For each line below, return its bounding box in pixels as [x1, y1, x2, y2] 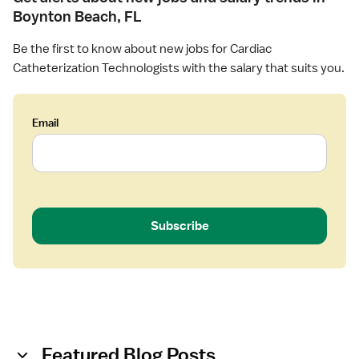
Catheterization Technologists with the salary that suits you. [13, 60, 345, 76]
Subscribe [150, 218, 209, 234]
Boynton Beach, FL [13, 7, 142, 26]
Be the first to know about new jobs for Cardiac [13, 41, 272, 57]
